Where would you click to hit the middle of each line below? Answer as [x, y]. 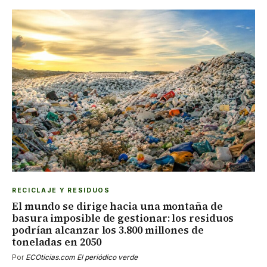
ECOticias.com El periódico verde [82, 257]
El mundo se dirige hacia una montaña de [117, 206]
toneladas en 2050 [57, 242]
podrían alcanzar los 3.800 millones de [108, 230]
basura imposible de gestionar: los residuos [123, 218]
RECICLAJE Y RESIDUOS [61, 190]
